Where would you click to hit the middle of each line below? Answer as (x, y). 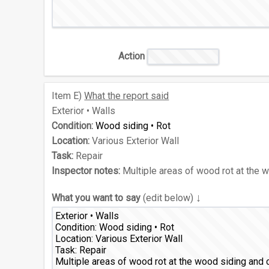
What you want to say (96, 198)
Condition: (73, 126)
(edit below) (168, 198)
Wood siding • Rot (133, 126)
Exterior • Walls (84, 111)
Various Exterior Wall (134, 141)
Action (132, 56)
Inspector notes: (86, 171)
